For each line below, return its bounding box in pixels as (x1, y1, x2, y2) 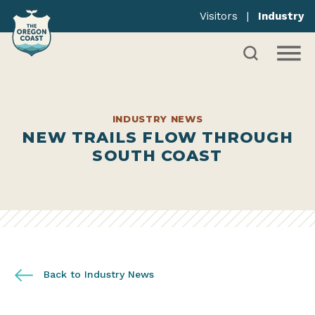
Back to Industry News (40, 269, 154, 280)
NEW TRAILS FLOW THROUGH (22, 128, 293, 147)
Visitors (200, 10, 238, 22)
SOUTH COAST (92, 146, 223, 165)
